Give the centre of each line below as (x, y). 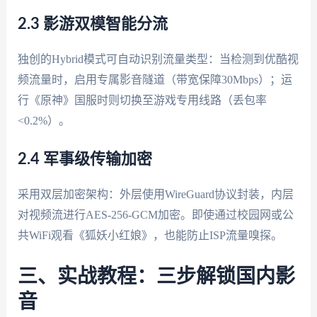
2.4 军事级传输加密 (85, 160)
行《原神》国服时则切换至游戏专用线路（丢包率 (142, 100)
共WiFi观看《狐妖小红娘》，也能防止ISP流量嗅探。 (150, 236)
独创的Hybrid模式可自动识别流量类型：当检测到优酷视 (158, 59)
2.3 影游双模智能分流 (92, 24)
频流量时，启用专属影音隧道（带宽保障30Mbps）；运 (155, 79)
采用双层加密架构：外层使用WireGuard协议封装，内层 (155, 195)
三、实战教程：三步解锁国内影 (156, 276)
